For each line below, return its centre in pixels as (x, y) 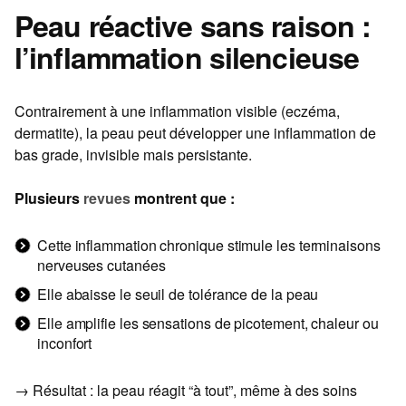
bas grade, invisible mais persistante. (133, 155)
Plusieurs (49, 198)
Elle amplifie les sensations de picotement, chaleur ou (208, 324)
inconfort (65, 343)
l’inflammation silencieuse (187, 58)
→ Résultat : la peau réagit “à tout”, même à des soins (186, 391)
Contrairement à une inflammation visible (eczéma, (177, 111)
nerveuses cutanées (101, 266)
